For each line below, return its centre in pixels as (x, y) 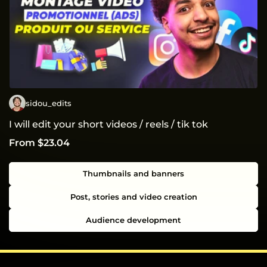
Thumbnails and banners (133, 174)
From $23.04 (39, 143)
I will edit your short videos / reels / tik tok (108, 125)
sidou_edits (49, 103)
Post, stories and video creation (133, 197)
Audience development (133, 220)
